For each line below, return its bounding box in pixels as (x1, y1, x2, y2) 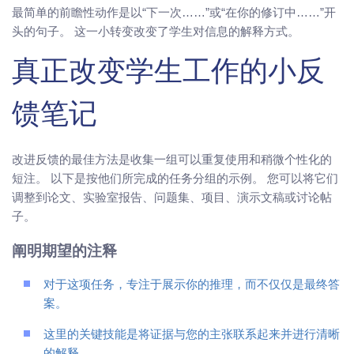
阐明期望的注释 (12, 245, 117, 261)
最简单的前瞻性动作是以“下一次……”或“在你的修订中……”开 (12, 6, 336, 20)
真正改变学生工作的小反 (12, 60, 325, 89)
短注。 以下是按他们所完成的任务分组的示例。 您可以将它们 (12, 171, 338, 186)
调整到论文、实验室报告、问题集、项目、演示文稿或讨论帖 (12, 190, 332, 205)
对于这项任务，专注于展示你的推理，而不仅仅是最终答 (43, 279, 340, 292)
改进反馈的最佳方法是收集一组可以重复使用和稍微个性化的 (12, 153, 332, 167)
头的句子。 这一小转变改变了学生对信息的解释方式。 (12, 24, 299, 39)
